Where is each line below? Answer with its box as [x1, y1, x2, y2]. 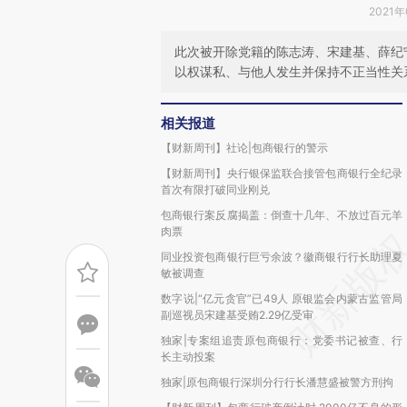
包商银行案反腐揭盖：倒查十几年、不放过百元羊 [161, 208, 402, 222]
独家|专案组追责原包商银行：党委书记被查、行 [161, 333, 402, 347]
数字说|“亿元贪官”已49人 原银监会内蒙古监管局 [161, 292, 402, 305]
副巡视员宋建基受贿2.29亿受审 [161, 308, 313, 322]
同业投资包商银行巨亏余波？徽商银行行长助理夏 [161, 250, 402, 263]
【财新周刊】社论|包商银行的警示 [161, 141, 328, 154]
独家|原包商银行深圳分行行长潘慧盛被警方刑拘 [161, 375, 393, 389]
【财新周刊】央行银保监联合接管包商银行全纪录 [161, 166, 402, 180]
